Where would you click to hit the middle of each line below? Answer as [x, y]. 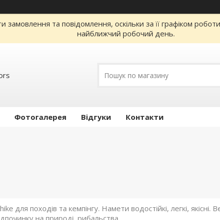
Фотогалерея [40, 117]
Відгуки [96, 117]
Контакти [145, 117]
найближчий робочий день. [126, 33]
